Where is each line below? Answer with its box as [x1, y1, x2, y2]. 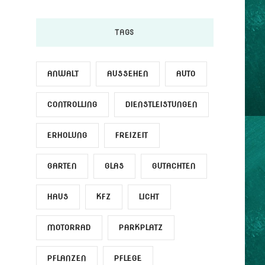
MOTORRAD [47, 222, 91, 232]
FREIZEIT [115, 130, 148, 140]
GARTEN [47, 161, 77, 170]
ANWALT [47, 69, 79, 78]
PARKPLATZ [118, 222, 163, 232]
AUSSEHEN [106, 69, 148, 78]
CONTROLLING [47, 99, 98, 109]
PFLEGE [114, 253, 142, 263]
